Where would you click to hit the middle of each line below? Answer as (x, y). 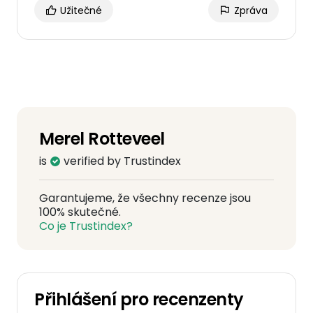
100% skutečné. (80, 212)
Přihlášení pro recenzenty (139, 299)
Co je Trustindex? (86, 226)
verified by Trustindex (121, 161)
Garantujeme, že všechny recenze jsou (145, 198)
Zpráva (249, 10)
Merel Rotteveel (102, 139)
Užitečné (80, 10)
